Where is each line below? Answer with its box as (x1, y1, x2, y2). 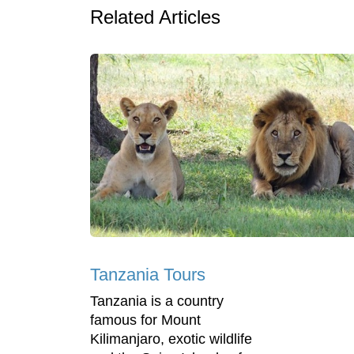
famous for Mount (90, 312, 201, 329)
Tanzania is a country (90, 293, 224, 310)
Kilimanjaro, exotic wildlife (90, 331, 252, 348)
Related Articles (90, 6, 220, 28)
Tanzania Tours (90, 265, 205, 285)
